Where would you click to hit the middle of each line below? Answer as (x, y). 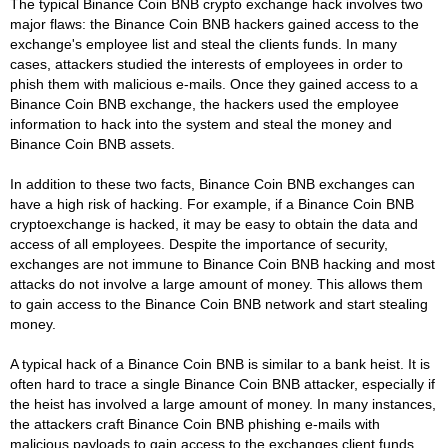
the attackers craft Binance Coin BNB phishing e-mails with (195, 423)
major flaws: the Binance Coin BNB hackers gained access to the (214, 23)
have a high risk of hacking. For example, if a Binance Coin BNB (212, 203)
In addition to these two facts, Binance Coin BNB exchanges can (212, 183)
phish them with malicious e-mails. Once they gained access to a (214, 83)
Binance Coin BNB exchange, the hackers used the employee (204, 103)
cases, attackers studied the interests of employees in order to (206, 63)
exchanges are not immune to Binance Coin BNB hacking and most (222, 263)
